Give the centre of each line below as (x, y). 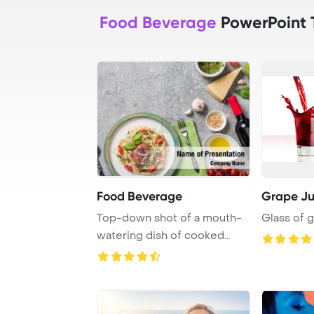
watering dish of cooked (161, 235)
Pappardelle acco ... (147, 253)
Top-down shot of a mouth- (169, 218)
